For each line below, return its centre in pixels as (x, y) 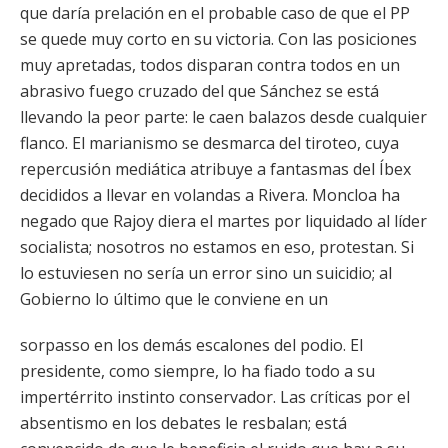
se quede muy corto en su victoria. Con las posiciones (218, 39)
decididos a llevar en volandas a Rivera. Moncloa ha (210, 195)
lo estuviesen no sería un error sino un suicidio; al (206, 273)
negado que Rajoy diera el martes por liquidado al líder (223, 221)
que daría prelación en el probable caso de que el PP (215, 13)
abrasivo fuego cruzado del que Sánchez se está (199, 91)
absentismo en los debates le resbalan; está (183, 423)
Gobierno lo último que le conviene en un (174, 299)
